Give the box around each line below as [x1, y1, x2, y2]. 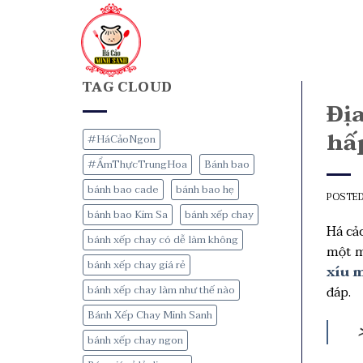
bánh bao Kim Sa [88, 206, 168, 224]
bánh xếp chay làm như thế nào [88, 281, 235, 299]
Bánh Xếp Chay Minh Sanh [88, 306, 212, 324]
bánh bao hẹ [176, 181, 234, 199]
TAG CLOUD [83, 76, 173, 99]
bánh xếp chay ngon [88, 331, 183, 349]
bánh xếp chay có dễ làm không [88, 231, 238, 249]
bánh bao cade [88, 181, 159, 199]
